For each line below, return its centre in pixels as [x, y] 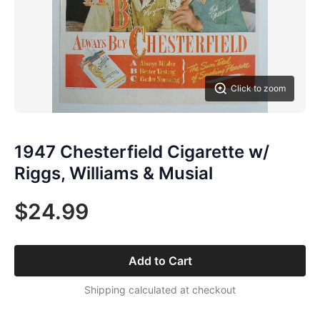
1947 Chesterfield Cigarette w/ [142, 152]
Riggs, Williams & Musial [114, 173]
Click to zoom [258, 88]
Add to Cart [160, 261]
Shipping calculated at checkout [160, 290]
